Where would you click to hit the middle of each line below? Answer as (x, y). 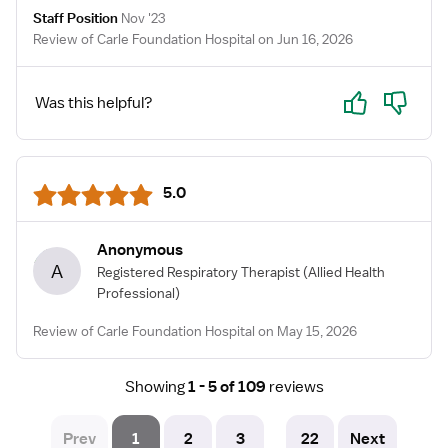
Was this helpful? (94, 103)
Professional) (138, 293)
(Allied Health (344, 272)
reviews (296, 387)
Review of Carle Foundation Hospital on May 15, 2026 (195, 331)
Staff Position (75, 18)
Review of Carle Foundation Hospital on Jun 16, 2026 (193, 39)
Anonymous (140, 250)
